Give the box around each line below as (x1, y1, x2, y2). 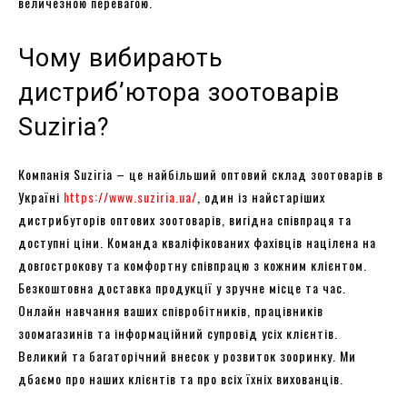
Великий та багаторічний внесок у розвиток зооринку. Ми (18, 345, 356, 365)
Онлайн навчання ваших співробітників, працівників (18, 300, 323, 320)
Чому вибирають (18, 43, 223, 73)
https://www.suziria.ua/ (64, 186, 197, 206)
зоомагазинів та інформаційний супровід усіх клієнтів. (18, 323, 338, 342)
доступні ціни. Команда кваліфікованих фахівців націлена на (18, 232, 376, 252)
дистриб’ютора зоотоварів (18, 77, 340, 107)
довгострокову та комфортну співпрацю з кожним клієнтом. (18, 254, 367, 274)
